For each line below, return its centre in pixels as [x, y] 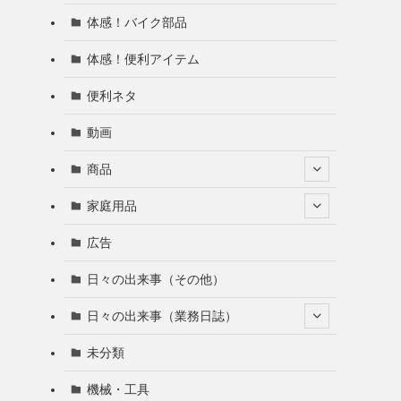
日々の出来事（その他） [155, 279]
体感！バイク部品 [137, 22]
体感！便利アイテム [143, 59]
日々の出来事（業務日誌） [162, 316]
